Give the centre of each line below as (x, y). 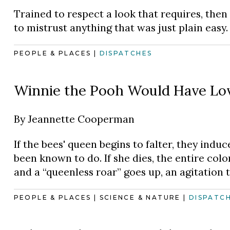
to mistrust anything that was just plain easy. (121, 27)
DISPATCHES (126, 53)
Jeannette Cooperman (81, 119)
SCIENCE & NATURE (140, 197)
